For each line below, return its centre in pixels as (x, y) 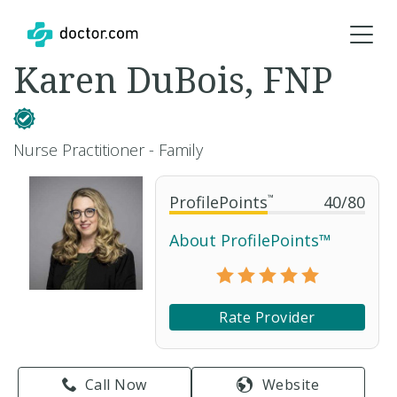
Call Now (116, 385)
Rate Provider (267, 317)
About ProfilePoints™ (250, 240)
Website (291, 385)
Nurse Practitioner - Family (108, 150)
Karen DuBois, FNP (173, 79)
